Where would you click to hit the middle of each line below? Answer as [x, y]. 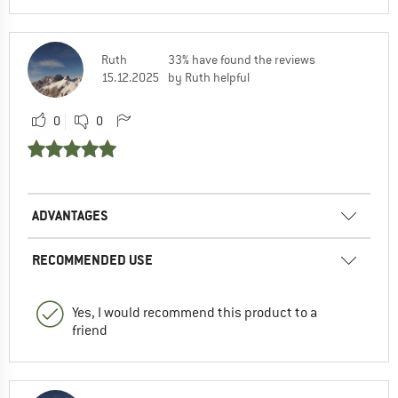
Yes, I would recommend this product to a [195, 313]
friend [90, 331]
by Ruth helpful [209, 78]
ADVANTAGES [70, 216]
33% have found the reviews [242, 60]
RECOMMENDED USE [92, 260]
